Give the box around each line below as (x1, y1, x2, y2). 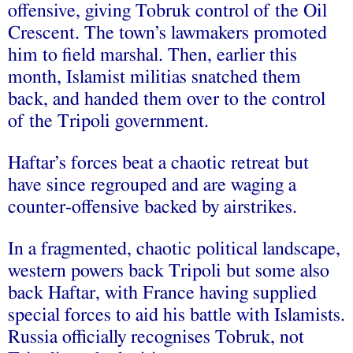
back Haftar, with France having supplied (8, 284, 317, 303)
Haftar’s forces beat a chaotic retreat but (8, 154, 309, 173)
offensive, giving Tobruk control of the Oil (8, 2, 327, 21)
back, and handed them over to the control (8, 90, 325, 110)
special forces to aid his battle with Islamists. (8, 306, 345, 325)
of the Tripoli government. (8, 112, 209, 132)
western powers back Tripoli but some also (8, 262, 329, 281)
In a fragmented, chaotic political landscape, (8, 240, 340, 259)
